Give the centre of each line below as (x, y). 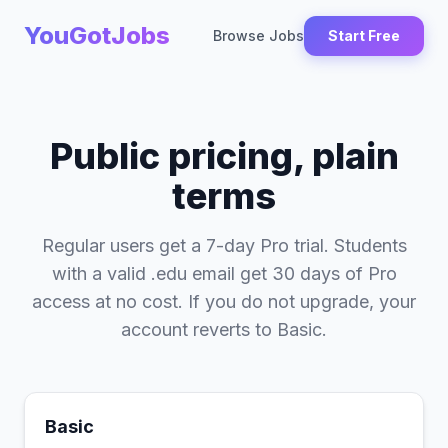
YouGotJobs (97, 35)
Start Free (364, 35)
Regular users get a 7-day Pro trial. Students (224, 245)
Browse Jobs (258, 35)
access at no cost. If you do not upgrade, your (224, 301)
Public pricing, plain (224, 156)
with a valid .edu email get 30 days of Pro (224, 273)
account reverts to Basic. (224, 329)
